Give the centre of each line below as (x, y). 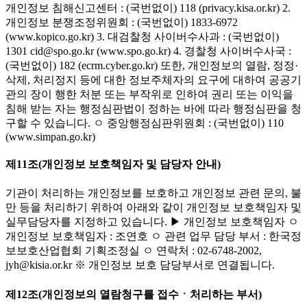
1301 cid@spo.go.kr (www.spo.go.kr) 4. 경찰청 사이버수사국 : (148, 51)
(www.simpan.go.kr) (50, 136)
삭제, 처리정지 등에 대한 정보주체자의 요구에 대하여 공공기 (153, 79)
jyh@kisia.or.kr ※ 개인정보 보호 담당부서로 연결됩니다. (140, 265)
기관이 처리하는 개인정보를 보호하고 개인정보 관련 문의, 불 (153, 193)
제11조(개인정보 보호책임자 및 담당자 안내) (113, 164)
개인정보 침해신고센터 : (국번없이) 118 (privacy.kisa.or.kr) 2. (148, 8)
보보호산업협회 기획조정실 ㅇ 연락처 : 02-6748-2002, (134, 251)
